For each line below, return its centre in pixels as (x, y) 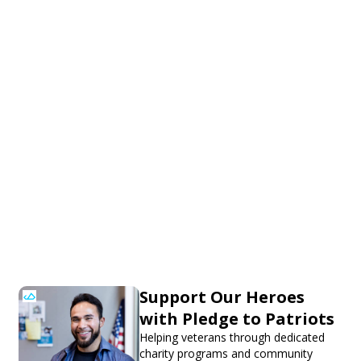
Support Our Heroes (222, 297)
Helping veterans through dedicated (232, 337)
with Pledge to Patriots (237, 318)
